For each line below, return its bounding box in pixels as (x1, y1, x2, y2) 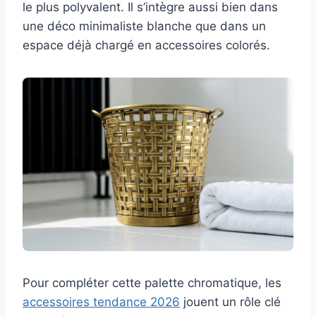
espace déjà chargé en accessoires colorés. (23, 38, 270, 53)
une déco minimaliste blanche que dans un (23, 19, 266, 34)
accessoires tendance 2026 (23, 295, 180, 310)
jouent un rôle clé (180, 295, 281, 310)
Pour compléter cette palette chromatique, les (23, 276, 281, 291)
